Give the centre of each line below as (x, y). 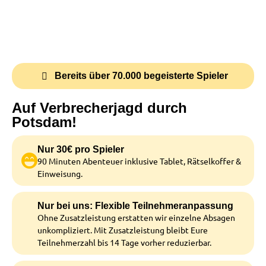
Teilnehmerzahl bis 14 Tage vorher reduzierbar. (124, 242)
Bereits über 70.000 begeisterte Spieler (141, 76)
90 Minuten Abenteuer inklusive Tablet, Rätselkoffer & (139, 161)
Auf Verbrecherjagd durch (99, 108)
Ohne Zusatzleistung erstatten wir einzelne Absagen (136, 217)
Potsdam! (44, 122)
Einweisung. (60, 173)
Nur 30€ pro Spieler (81, 149)
